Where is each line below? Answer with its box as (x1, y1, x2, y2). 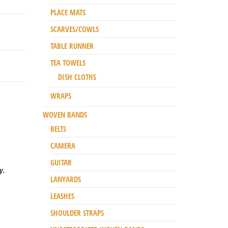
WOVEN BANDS (42, 109, 87, 120)
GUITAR (50, 157, 72, 167)
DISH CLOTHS (58, 71, 96, 82)
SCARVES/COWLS (50, 23, 99, 34)
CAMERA (50, 140, 75, 151)
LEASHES (50, 190, 74, 201)
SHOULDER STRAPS (50, 207, 104, 218)
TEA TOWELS (50, 57, 85, 68)
